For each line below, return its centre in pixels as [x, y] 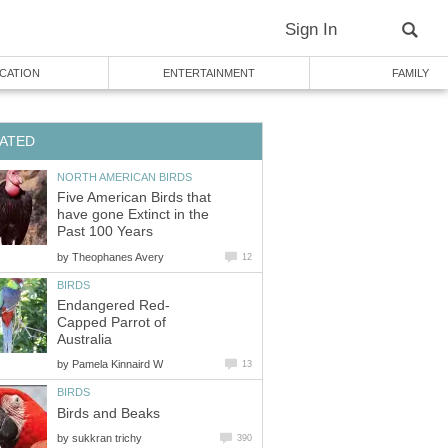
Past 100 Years [105, 232]
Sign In [311, 29]
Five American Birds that [134, 198]
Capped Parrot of [111, 323]
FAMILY [410, 73]
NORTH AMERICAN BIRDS [124, 176]
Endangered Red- [113, 306]
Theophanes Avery [118, 256]
